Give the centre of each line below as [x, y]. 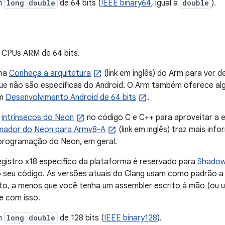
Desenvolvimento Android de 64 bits [71, 97]
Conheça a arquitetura [50, 73]
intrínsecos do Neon [38, 118]
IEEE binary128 [131, 218]
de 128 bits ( [81, 218]
